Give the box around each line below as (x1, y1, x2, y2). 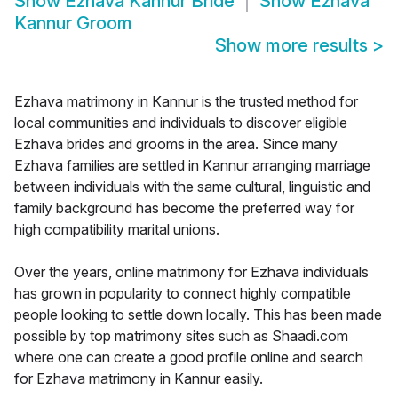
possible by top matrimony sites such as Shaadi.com (14, 327, 348, 346)
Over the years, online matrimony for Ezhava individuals (14, 263, 369, 282)
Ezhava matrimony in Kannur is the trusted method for (14, 92, 358, 111)
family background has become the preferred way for (14, 199, 354, 218)
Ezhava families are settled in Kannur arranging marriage (14, 156, 370, 175)
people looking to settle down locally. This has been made (14, 306, 382, 324)
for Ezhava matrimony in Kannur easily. (14, 370, 263, 388)
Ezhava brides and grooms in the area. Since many (14, 135, 338, 154)
